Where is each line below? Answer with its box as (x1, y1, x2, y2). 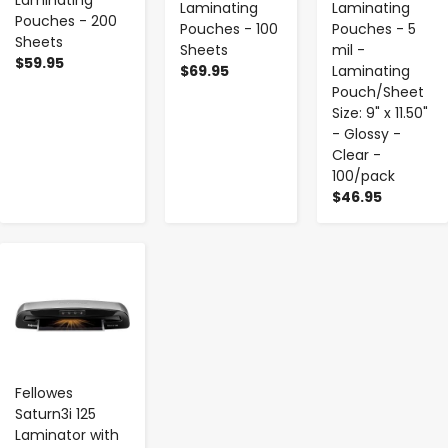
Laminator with (15, 424, 119, 445)
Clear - (331, 144, 381, 165)
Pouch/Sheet (331, 81, 424, 102)
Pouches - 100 (180, 18, 278, 39)
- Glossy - (331, 123, 401, 144)
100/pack (331, 165, 395, 186)
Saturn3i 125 (15, 403, 96, 424)
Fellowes (15, 382, 73, 403)
